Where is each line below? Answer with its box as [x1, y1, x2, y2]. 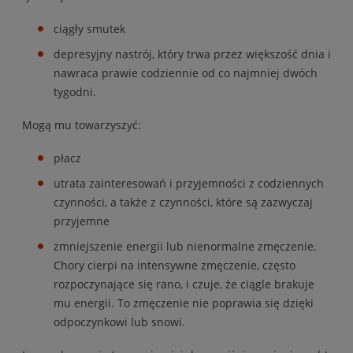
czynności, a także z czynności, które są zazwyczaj [54, 194, 313, 210]
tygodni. [54, 84, 96, 99]
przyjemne [54, 213, 110, 229]
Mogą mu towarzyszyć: [22, 117, 141, 132]
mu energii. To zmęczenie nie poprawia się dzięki [54, 295, 314, 310]
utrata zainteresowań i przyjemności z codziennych [54, 175, 324, 191]
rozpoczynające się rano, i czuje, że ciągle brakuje [54, 276, 314, 292]
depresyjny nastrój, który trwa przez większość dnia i [54, 46, 331, 61]
